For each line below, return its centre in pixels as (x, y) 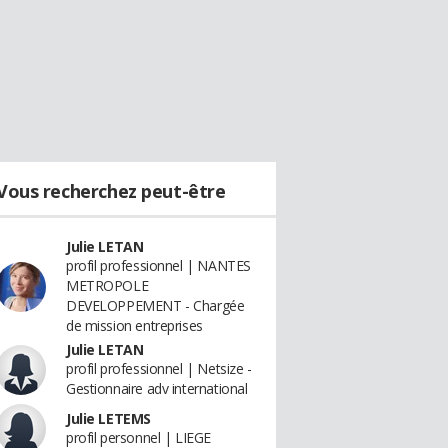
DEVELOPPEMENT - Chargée (155, 305)
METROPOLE (107, 285)
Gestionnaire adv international (157, 388)
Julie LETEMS (108, 418)
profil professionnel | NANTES (158, 265)
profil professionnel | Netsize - (159, 368)
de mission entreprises (134, 325)
